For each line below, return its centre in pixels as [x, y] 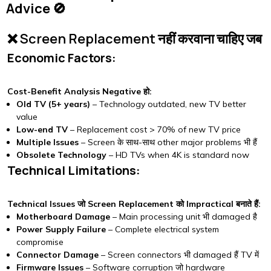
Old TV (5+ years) [53, 104]
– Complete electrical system [162, 229]
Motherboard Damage [63, 217]
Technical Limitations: [74, 170]
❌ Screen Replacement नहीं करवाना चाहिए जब [135, 39]
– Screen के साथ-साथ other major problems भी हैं [168, 142]
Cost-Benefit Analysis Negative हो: [80, 91]
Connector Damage [57, 255]
